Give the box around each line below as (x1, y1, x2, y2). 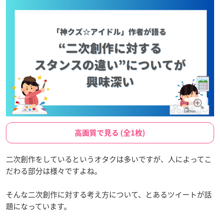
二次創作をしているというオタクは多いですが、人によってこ (6, 153, 212, 165)
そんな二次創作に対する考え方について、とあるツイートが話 (6, 189, 212, 200)
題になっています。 (6, 200, 71, 212)
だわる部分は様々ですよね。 (6, 165, 102, 176)
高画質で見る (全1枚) (75, 129, 145, 137)
